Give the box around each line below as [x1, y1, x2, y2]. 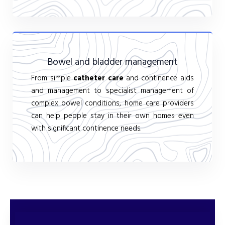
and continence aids [123, 72, 194, 84]
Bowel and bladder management [47, 54, 178, 70]
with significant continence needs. [31, 122, 142, 135]
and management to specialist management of [31, 84, 194, 97]
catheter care [73, 72, 124, 84]
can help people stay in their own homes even [31, 109, 194, 122]
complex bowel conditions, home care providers [31, 97, 194, 109]
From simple [31, 72, 74, 84]
